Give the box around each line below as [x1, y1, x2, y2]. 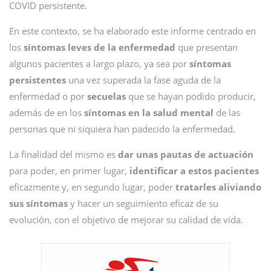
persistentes [9, 74, 66, 86]
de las [214, 106, 240, 119]
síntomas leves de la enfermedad [21, 41, 175, 53]
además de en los [9, 106, 84, 119]
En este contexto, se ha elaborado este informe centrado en [9, 25, 256, 37]
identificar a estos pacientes [129, 165, 259, 177]
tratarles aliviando [173, 181, 261, 193]
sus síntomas [9, 197, 68, 209]
